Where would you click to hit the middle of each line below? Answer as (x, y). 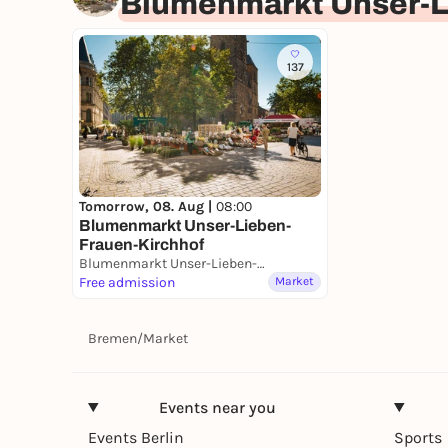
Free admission (127, 282)
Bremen (112, 338)
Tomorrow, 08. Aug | (147, 206)
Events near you (217, 407)
